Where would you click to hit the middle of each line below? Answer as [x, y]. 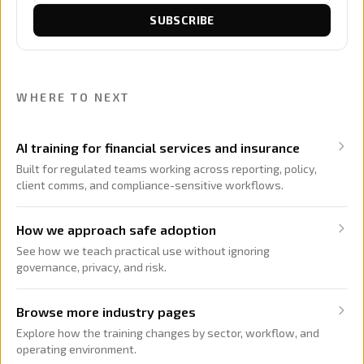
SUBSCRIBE [182, 19]
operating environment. [76, 349]
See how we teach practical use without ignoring [143, 250]
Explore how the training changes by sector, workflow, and [168, 332]
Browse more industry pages [106, 311]
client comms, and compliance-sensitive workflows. [150, 184]
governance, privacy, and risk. [91, 266]
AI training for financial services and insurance [158, 147]
